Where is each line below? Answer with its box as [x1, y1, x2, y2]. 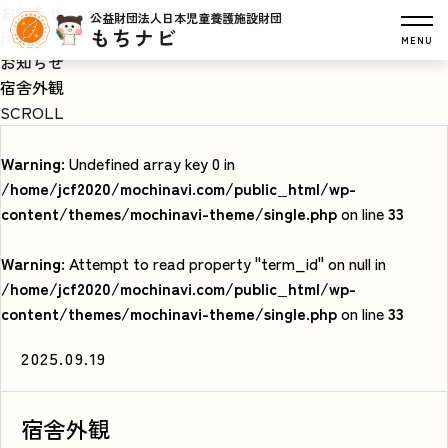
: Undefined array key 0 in [61, 151, 235, 175]
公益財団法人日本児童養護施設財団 [90, 8, 282, 26]
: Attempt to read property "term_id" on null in [61, 251, 386, 275]
